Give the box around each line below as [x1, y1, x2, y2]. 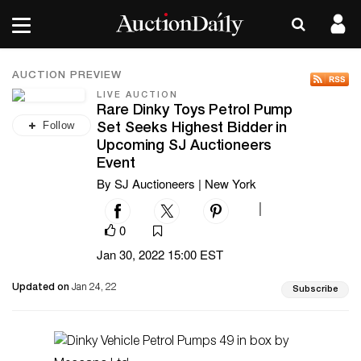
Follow [43, 119, 75, 131]
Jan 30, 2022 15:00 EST [97, 246, 223, 263]
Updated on [12, 283, 72, 293]
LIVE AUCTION [97, 91, 178, 100]
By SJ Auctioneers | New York [97, 175, 256, 192]
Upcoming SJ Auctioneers [97, 139, 272, 154]
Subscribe [293, 285, 338, 295]
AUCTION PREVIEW [12, 71, 122, 81]
